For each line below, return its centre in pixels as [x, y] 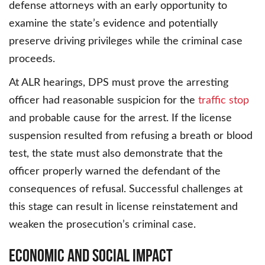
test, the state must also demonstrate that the [116, 154]
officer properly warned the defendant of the [115, 172]
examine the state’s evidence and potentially [113, 24]
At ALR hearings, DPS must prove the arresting [119, 83]
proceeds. [32, 59]
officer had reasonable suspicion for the [104, 101]
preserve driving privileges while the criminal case [126, 42]
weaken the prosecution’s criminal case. [102, 225]
